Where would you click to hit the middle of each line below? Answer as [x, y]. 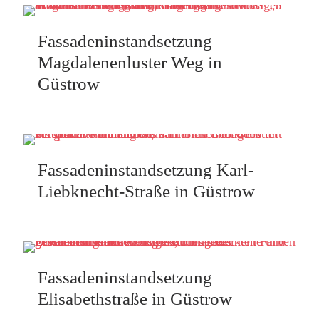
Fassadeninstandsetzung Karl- [146, 170]
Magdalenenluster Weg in [130, 62]
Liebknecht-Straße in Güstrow [146, 191]
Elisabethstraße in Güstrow [135, 299]
